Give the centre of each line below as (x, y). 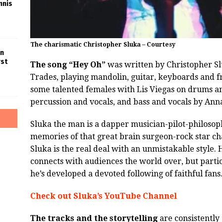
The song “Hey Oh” (68, 64)
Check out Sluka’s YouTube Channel (103, 196)
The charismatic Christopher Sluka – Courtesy (103, 44)
